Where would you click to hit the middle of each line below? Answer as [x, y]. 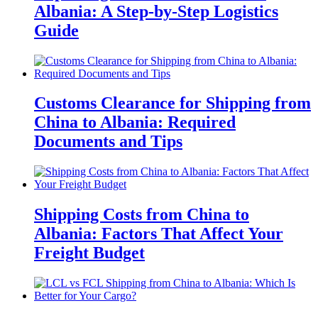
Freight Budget [89, 253]
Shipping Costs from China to [142, 215]
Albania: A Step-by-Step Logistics [156, 11]
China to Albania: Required [135, 122]
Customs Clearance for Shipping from [172, 103]
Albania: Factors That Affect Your [159, 234]
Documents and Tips [108, 142]
